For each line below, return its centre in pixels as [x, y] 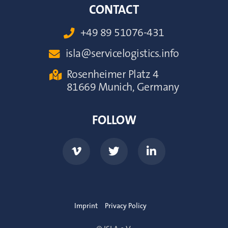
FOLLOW [114, 121]
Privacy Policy [126, 206]
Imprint [86, 206]
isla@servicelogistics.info [122, 54]
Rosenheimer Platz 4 [112, 75]
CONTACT [114, 10]
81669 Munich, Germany [123, 88]
